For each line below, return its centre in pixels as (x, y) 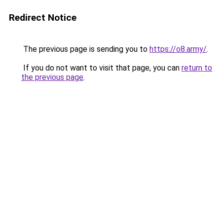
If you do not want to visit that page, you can (101, 68)
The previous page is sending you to (85, 49)
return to (197, 68)
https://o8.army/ (178, 49)
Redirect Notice (43, 18)
